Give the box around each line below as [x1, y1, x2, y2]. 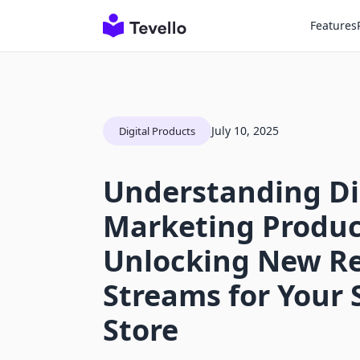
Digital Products [119, 124, 195, 138]
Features [310, 18, 357, 33]
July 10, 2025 [211, 123, 279, 138]
